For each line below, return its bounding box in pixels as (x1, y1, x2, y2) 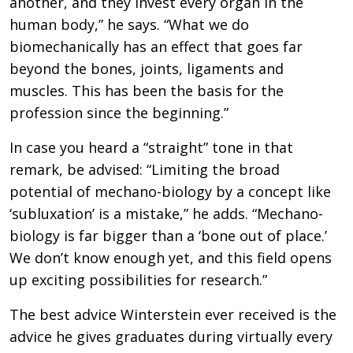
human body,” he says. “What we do (9, 14, 249, 34)
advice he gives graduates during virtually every (9, 326, 333, 346)
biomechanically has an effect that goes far (9, 36, 303, 56)
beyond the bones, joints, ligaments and (9, 58, 284, 78)
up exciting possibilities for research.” (9, 269, 267, 289)
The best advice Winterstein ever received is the (9, 304, 336, 324)
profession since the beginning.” (9, 102, 229, 122)
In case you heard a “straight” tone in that (9, 137, 293, 157)
